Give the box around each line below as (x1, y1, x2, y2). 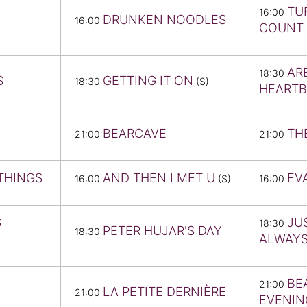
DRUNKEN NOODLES (103, 12, 226, 27)
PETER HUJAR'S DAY (103, 223, 222, 238)
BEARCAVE (103, 126, 167, 141)
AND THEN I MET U (103, 171, 215, 186)
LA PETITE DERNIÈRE (103, 284, 226, 299)
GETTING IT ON (103, 73, 193, 88)
